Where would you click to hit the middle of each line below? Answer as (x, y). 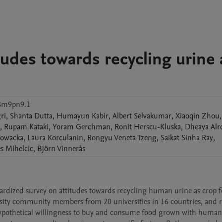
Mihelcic (19, 149)
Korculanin (65, 138)
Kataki (39, 127)
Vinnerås (71, 149)
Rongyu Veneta (111, 138)
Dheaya (197, 127)
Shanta (21, 116)
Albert (122, 116)
